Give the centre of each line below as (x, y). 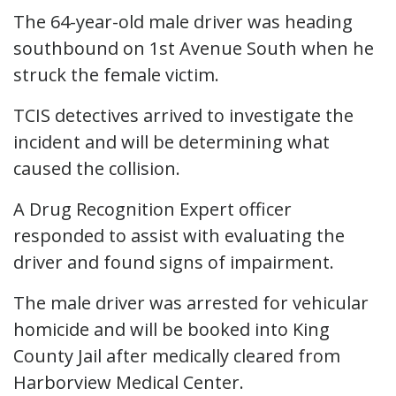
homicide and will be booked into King (171, 329)
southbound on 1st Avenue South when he (194, 48)
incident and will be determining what (171, 141)
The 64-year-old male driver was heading (183, 21)
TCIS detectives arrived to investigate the (183, 115)
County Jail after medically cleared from (177, 355)
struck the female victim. (116, 74)
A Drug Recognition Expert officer (152, 209)
